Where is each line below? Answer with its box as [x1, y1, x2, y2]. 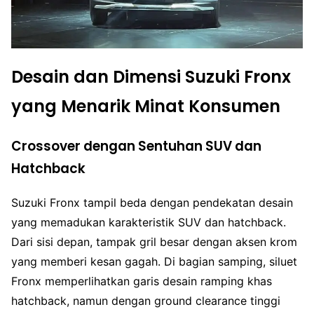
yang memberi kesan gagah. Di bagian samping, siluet [11, 254, 297, 269]
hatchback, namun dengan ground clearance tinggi [11, 294, 280, 308]
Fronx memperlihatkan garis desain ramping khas [11, 274, 272, 289]
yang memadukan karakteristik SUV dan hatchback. [11, 215, 286, 230]
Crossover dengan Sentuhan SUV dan [11, 136, 261, 156]
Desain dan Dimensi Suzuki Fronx [11, 64, 291, 88]
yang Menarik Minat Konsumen [11, 94, 280, 118]
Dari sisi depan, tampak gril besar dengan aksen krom [11, 235, 297, 250]
